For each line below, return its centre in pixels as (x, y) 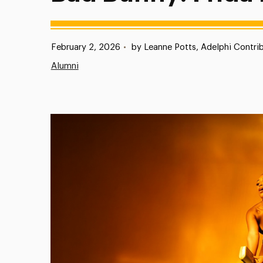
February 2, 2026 (85, 47)
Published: (60, 47)
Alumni (65, 66)
